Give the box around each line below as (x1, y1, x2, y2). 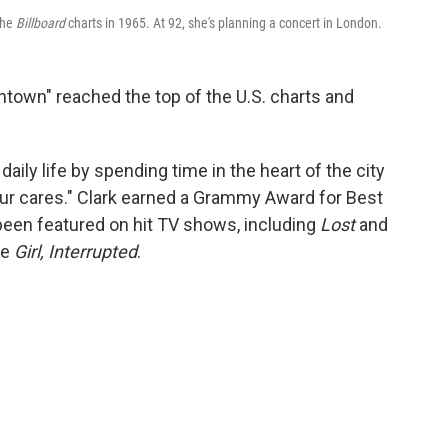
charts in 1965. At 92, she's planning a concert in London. (65, 15, 382, 32)
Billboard (16, 15, 65, 32)
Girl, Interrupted (14, 241, 137, 263)
